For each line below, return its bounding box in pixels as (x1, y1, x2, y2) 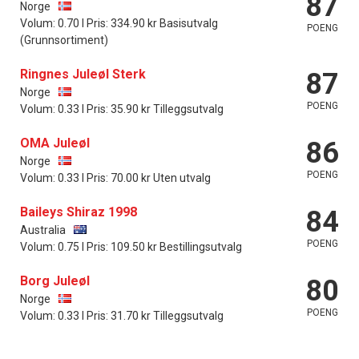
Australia (20, 223, 66, 236)
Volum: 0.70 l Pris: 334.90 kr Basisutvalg (20, 16, 218, 30)
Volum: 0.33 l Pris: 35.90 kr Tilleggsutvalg (20, 102, 224, 115)
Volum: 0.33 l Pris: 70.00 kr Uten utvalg (20, 171, 211, 184)
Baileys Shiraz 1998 (20, 204, 137, 220)
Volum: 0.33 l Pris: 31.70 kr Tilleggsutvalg (20, 309, 224, 322)
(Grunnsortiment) (20, 33, 108, 46)
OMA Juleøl (20, 135, 90, 151)
